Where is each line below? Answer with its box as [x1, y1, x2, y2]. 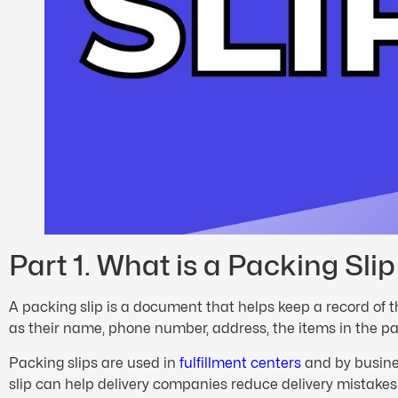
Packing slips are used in [9, 354, 179, 371]
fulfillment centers [179, 354, 301, 371]
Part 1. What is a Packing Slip [9, 248, 395, 283]
